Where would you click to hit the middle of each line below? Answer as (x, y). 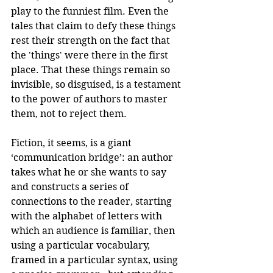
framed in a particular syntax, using (96, 260)
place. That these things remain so (92, 69)
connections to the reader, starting (93, 201)
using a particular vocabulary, (82, 245)
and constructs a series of (71, 186)
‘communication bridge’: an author (93, 157)
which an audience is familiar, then (94, 230)
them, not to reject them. (69, 113)
